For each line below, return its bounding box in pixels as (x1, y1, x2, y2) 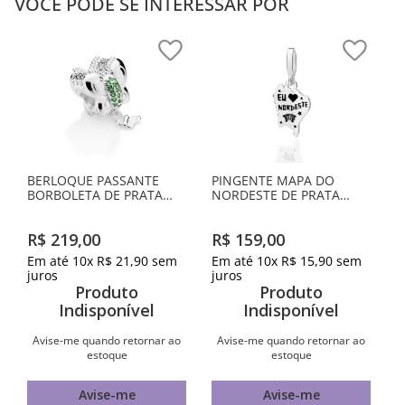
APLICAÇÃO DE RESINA (212, 215, 347, 232)
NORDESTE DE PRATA (212, 186, 340, 203)
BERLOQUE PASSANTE (27, 172, 159, 189)
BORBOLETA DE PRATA (27, 186, 163, 203)
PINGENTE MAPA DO (212, 172, 334, 189)
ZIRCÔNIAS (27, 215, 93, 232)
